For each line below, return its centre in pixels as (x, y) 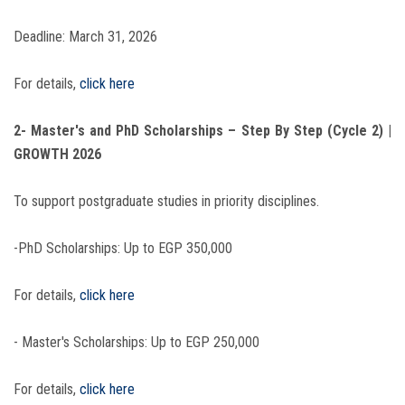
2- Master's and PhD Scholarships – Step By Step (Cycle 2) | (202, 131)
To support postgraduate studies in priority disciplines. (166, 202)
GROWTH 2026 (57, 155)
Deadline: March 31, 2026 (85, 37)
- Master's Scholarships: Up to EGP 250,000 (137, 343)
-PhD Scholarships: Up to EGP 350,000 (123, 249)
